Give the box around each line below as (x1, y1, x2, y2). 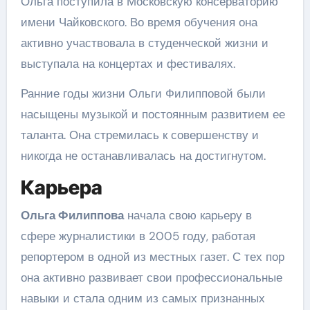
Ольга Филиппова (20, 207, 124, 223)
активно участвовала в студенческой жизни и (20, 35, 268, 51)
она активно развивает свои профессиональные (20, 269, 282, 285)
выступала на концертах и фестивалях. (20, 56, 235, 71)
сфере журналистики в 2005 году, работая (20, 228, 255, 244)
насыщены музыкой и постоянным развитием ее (20, 107, 285, 122)
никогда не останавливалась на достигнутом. (20, 148, 266, 163)
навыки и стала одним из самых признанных (20, 290, 265, 306)
